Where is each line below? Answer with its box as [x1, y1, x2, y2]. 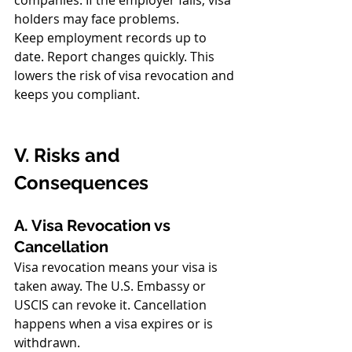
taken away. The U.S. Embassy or [14, 277, 209, 295]
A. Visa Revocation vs [14, 216, 174, 235]
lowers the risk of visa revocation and [14, 67, 237, 84]
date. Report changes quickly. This [14, 48, 218, 65]
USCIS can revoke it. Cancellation [14, 296, 210, 313]
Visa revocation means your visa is [14, 258, 221, 276]
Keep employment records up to [14, 29, 210, 46]
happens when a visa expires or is [14, 315, 216, 332]
